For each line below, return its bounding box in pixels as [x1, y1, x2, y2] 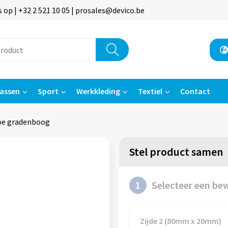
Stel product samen [129, 145, 223, 159]
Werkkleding [76, 86, 120, 96]
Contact [180, 86, 210, 96]
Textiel [137, 86, 162, 96]
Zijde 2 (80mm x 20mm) [139, 216, 221, 226]
